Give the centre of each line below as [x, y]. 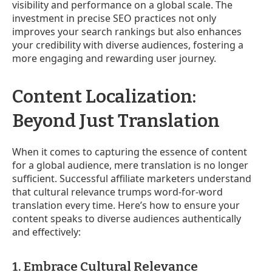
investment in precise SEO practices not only [114, 18]
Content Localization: [104, 96]
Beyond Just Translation [116, 121]
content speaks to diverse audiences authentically [127, 218]
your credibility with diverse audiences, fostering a [128, 45]
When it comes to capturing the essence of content [130, 151]
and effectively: [46, 232]
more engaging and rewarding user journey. [114, 58]
